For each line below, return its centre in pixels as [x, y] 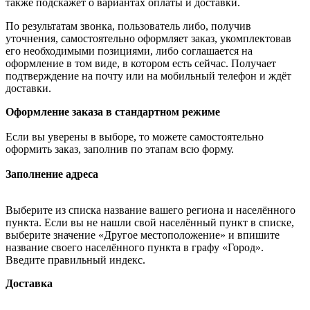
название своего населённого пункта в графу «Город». [135, 248]
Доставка [29, 284]
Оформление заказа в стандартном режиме [113, 112]
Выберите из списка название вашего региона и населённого [151, 210]
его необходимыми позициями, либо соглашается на [129, 51]
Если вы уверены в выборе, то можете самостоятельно [135, 137]
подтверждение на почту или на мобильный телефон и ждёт [148, 76]
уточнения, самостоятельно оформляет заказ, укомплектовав [148, 39]
